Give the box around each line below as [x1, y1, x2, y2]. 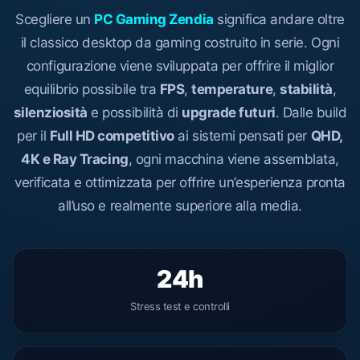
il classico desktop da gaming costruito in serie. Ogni [20, 34, 340, 51]
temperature [191, 80, 273, 97]
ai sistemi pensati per [174, 127, 311, 144]
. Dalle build [275, 104, 347, 121]
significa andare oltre [213, 10, 345, 27]
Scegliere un [15, 10, 95, 27]
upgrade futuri [182, 104, 276, 121]
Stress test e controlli [130, 299, 230, 313]
